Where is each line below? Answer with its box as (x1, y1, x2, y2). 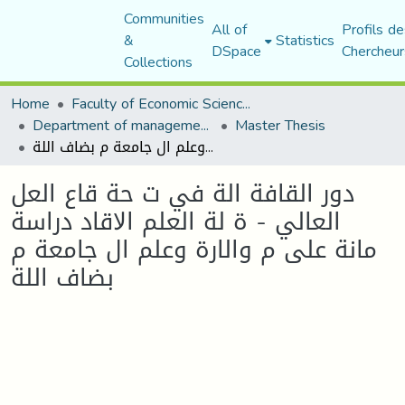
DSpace (211, 37, 261, 65)
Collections (123, 48, 193, 76)
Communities (123, 5, 204, 33)
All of (211, 15, 247, 43)
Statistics (275, 26, 334, 54)
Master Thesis (235, 111, 325, 139)
